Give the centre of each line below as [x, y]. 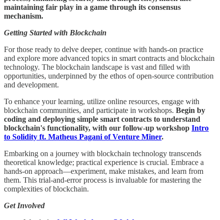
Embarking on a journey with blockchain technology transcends [103, 153]
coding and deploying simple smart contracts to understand [102, 119]
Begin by [191, 110]
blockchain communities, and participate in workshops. [90, 110]
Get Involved [24, 205]
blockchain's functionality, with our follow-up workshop [98, 128]
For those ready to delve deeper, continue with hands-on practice [104, 49]
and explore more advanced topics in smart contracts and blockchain [109, 58]
